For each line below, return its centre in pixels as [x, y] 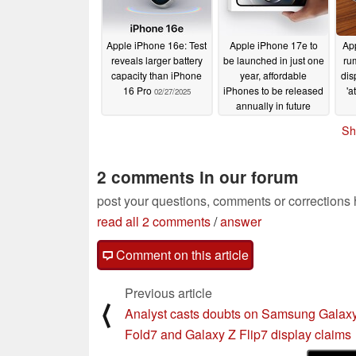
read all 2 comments [154, 221]
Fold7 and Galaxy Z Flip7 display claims [238, 334]
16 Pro [138, 91]
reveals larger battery [157, 60]
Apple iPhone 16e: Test [157, 45]
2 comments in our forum [197, 176]
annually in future [273, 106]
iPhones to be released [273, 91]
